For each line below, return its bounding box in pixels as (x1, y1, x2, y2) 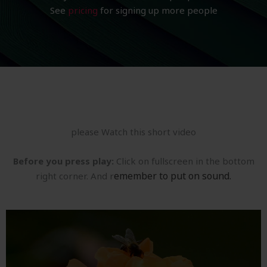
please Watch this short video (71, 126, 196, 138)
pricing (67, 4, 98, 17)
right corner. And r (36, 170, 114, 182)
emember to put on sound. (114, 169, 231, 183)
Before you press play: (13, 155, 114, 167)
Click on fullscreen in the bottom (113, 155, 254, 167)
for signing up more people (97, 4, 218, 17)
